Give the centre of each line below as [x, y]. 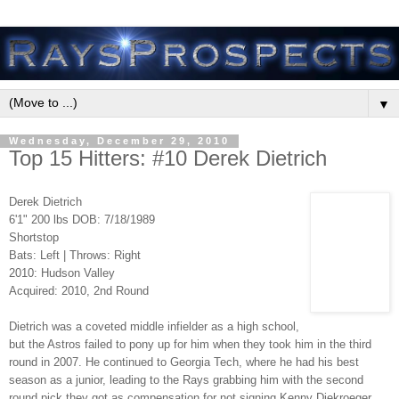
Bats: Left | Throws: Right [75, 256]
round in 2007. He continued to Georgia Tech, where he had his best [184, 362]
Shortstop [34, 238]
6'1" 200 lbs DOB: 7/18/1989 [82, 220]
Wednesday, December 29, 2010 [119, 141]
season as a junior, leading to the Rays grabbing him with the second [186, 380]
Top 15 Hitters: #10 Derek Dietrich [168, 159]
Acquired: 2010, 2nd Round [79, 291]
